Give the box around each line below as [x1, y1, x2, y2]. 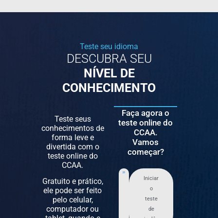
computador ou [46, 204, 99, 214]
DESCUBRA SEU [66, 51, 152, 66]
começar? [127, 146, 164, 157]
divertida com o [46, 142, 99, 151]
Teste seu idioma [80, 41, 138, 51]
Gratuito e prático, [42, 177, 103, 186]
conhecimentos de [41, 123, 104, 133]
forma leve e [51, 132, 94, 142]
